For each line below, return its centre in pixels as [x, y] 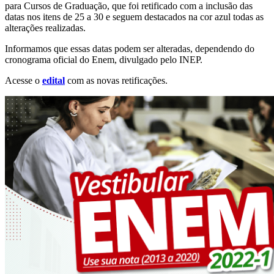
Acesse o [24, 80]
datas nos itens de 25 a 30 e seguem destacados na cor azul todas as [134, 17]
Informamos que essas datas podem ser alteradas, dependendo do [130, 48]
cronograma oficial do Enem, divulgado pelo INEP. [104, 59]
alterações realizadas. [45, 28]
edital [54, 80]
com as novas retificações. [116, 80]
